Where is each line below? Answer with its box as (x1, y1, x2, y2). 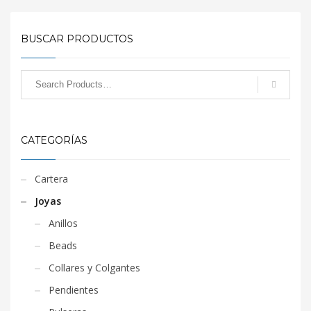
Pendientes (49, 283, 99, 296)
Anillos (49, 216, 78, 230)
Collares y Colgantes (49, 260, 140, 274)
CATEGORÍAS (21, 133, 87, 146)
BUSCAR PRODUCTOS (21, 32, 133, 45)
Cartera (35, 171, 68, 185)
